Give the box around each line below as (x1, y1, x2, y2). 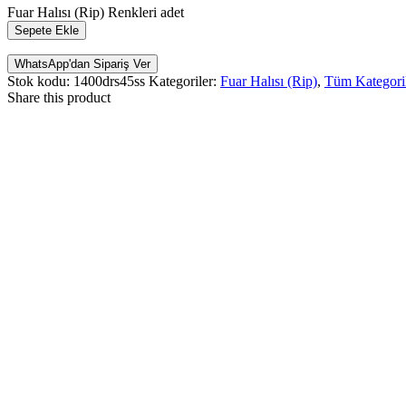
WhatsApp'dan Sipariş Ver (14, 56, 150, 71)
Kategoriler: (149, 72, 220, 89)
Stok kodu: (7, 72, 73, 89)
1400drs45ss (73, 72, 145, 89)
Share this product (7, 89, 111, 105)
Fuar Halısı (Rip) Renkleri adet (7, 4, 184, 20)
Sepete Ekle (14, 23, 79, 37)
